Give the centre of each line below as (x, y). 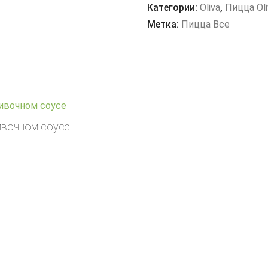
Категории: (174, 7)
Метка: (165, 24)
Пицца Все (206, 24)
